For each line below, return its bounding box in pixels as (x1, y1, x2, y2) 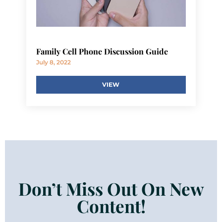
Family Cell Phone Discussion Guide (36, 46, 168, 56)
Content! (76, 194, 146, 218)
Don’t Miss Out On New (18, 177, 204, 201)
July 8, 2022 (36, 58, 71, 66)
